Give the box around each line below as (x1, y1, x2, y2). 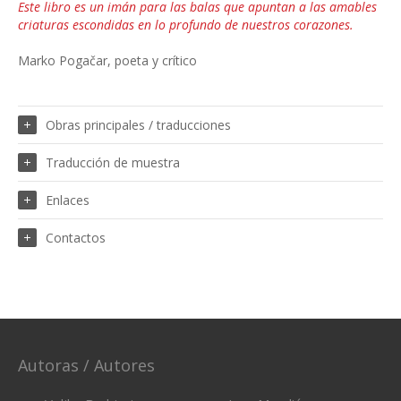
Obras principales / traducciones (46, 116, 231, 134)
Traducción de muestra (46, 154, 180, 172)
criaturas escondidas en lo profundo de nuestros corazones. (18, 16, 354, 34)
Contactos (46, 229, 106, 247)
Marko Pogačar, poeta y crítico (18, 52, 197, 70)
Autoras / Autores (18, 354, 155, 377)
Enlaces (46, 192, 90, 209)
